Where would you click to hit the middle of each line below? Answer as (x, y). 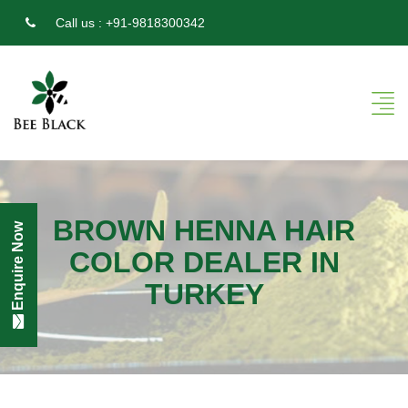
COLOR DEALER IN (204, 263)
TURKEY (204, 295)
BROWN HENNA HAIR (204, 231)
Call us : (79, 23)
